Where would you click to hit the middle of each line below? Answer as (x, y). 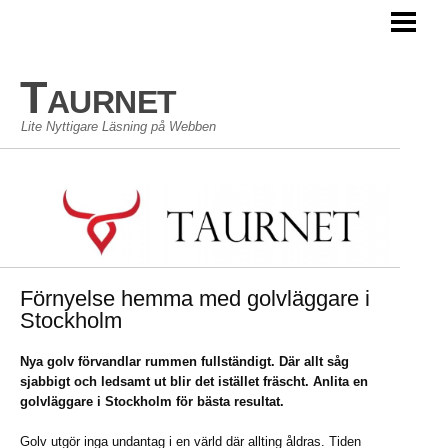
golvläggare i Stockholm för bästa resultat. (152, 401)
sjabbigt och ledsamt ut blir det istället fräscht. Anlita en (194, 381)
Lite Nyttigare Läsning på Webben (118, 126)
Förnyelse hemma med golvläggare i (195, 298)
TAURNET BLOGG (70, 23)
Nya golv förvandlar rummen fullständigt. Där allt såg (184, 361)
